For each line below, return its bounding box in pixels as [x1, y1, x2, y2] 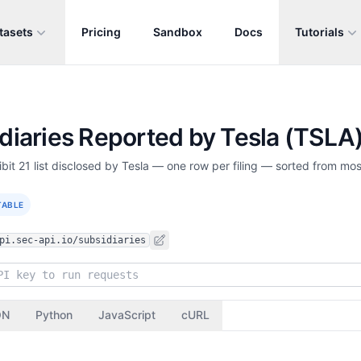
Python [35, 308, 73, 322]
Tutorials [295, 25, 344, 39]
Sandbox [153, 25, 202, 39]
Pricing [81, 25, 121, 39]
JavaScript [98, 308, 156, 322]
